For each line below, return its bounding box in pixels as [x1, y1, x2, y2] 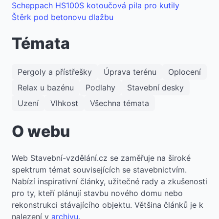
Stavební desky [127, 82, 184, 92]
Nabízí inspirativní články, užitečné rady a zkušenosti [12, 176, 207, 186]
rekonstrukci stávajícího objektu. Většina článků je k [12, 199, 203, 210]
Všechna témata [90, 98, 149, 108]
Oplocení [168, 66, 201, 77]
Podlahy [86, 82, 115, 92]
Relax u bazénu [18, 82, 74, 92]
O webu [12, 121, 70, 141]
